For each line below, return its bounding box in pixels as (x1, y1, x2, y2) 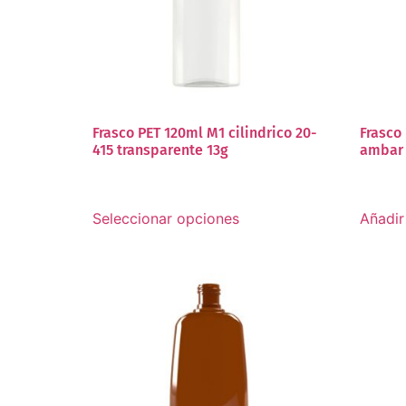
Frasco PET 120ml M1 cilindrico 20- (92, 124, 316, 142)
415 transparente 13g (92, 141, 228, 159)
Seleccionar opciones (92, 209, 239, 228)
